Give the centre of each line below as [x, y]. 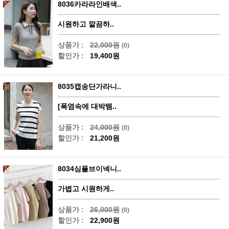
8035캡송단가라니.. [89, 87]
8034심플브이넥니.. [89, 169]
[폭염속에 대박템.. [87, 107]
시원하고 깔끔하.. [86, 24]
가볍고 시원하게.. [86, 189]
